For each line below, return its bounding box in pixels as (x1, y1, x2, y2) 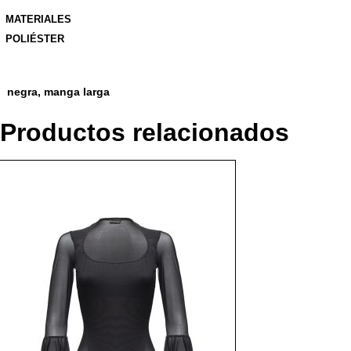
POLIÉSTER (5, 33, 64, 45)
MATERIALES (5, 13, 71, 25)
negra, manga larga (6, 85, 110, 98)
